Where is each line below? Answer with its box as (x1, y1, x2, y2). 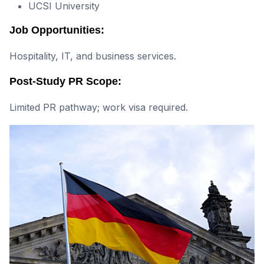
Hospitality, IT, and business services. (9, 50, 176, 62)
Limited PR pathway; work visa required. (9, 101, 188, 114)
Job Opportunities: (9, 24, 104, 37)
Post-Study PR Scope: (9, 75, 121, 88)
